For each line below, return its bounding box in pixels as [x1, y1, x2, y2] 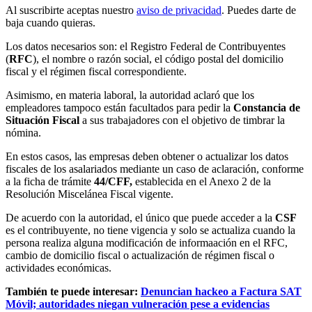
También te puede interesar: [6, 286, 138, 298]
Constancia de [233, 102, 300, 114]
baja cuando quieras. [6, 17, 95, 29]
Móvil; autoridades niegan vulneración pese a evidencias [6, 298, 270, 311]
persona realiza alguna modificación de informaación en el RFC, [6, 237, 288, 249]
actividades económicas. [6, 262, 111, 274]
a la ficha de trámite [6, 175, 94, 188]
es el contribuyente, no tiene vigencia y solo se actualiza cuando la [6, 224, 295, 237]
